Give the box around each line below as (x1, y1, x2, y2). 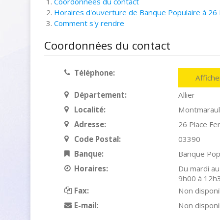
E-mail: (74, 200, 98, 210)
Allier (178, 90, 195, 100)
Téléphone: (74, 68, 115, 78)
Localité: (74, 105, 106, 114)
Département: (74, 90, 127, 100)
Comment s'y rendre (54, 18, 124, 28)
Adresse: (74, 119, 106, 129)
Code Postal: (74, 134, 121, 144)
